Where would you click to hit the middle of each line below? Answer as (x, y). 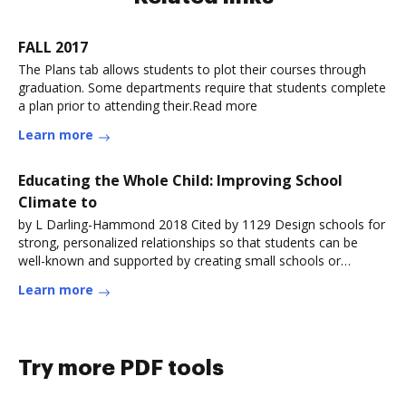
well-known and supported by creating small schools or (179, 261)
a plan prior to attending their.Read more (138, 106)
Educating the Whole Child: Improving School (180, 180)
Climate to (58, 202)
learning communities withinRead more (133, 279)
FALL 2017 (53, 47)
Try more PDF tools (121, 368)
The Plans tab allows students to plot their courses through (192, 69)
